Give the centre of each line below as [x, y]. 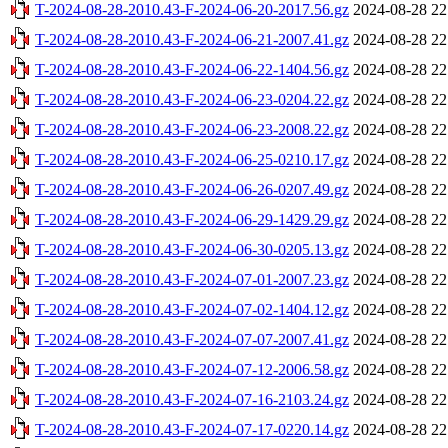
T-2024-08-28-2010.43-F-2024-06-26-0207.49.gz [192, 189]
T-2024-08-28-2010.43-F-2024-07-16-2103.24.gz [192, 399]
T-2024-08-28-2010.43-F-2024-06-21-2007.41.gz [192, 39]
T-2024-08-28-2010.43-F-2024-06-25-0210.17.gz [192, 159]
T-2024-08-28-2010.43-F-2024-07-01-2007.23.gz [192, 279]
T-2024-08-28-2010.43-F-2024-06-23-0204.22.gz [192, 99]
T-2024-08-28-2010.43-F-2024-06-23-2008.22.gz [192, 129]
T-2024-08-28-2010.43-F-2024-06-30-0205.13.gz [192, 249]
